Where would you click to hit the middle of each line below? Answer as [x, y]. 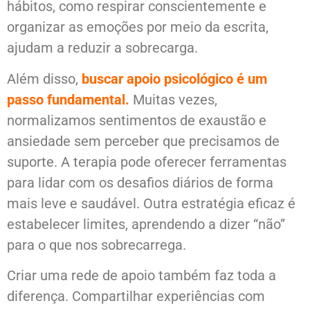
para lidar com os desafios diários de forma [140, 182]
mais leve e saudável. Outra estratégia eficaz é [151, 203]
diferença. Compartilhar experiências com [136, 297]
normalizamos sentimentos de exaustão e [137, 120]
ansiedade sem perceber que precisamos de [143, 141]
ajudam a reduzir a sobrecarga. [102, 48]
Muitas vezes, [175, 99]
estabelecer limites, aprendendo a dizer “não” [146, 224]
